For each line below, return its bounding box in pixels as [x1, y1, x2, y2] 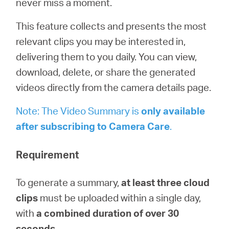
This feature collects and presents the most [16, 19, 207, 32]
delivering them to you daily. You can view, [16, 50, 197, 63]
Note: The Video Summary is [16, 104, 142, 117]
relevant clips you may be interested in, [16, 35, 186, 48]
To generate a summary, [16, 176, 122, 189]
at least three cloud [121, 176, 210, 189]
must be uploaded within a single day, [38, 191, 201, 204]
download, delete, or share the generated [16, 65, 196, 78]
